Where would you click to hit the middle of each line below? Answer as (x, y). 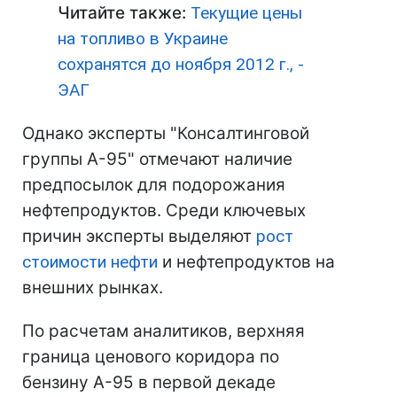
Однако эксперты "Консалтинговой (166, 133)
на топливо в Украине (143, 39)
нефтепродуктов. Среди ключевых (164, 210)
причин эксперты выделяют (139, 236)
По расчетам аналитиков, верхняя (163, 331)
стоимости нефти (90, 262)
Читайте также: (124, 13)
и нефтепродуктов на (246, 262)
